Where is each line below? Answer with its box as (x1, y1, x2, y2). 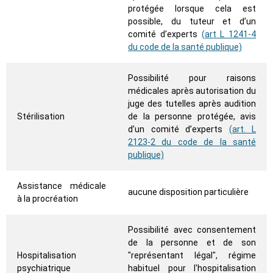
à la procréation (17, 194, 78, 204)
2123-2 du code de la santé (128, 137, 256, 147)
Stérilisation (17, 112, 65, 122)
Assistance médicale (17, 181, 106, 191)
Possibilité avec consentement (128, 225, 256, 235)
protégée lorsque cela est (128, 4, 256, 14)
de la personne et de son (128, 238, 256, 248)
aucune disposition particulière (128, 187, 249, 197)
